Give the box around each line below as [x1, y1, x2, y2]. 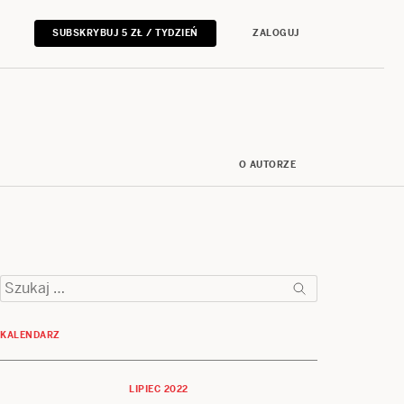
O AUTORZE [238, 159, 296, 170]
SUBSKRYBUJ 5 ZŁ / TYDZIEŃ [52, 27, 198, 40]
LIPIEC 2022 [129, 383, 188, 395]
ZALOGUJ [252, 27, 299, 40]
